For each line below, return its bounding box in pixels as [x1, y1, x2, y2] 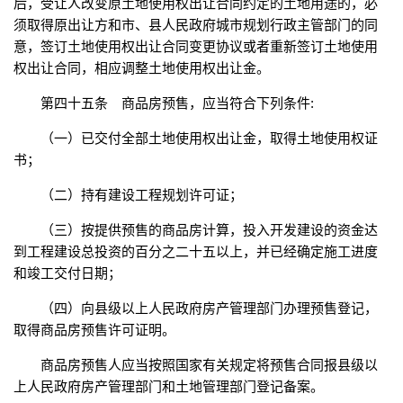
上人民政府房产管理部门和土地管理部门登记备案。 [13, 379, 324, 395]
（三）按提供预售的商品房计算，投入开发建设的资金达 [40, 222, 378, 238]
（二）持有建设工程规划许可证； [40, 187, 243, 203]
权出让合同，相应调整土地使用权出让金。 [13, 60, 270, 76]
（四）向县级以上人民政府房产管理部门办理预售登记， [40, 300, 378, 317]
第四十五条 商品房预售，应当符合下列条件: [40, 95, 314, 112]
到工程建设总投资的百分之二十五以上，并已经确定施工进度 [13, 244, 378, 260]
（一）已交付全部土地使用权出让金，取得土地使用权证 [40, 130, 378, 147]
